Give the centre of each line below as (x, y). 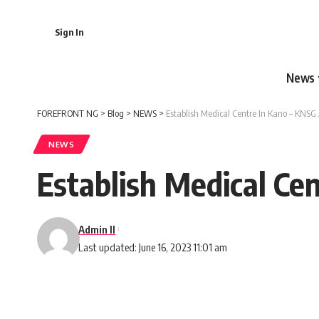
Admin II (97, 229)
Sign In (69, 32)
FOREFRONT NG (68, 113)
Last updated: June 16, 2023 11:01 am (153, 247)
